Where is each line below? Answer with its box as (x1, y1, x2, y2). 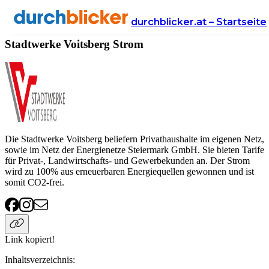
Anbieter (5, 16, 38, 26)
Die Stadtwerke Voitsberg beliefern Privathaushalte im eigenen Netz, (5, 134, 264, 145)
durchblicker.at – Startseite (131, 16, 267, 28)
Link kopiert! (5, 234, 55, 245)
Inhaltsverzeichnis (5, 255, 73, 265)
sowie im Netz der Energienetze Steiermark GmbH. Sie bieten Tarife (5, 145, 264, 156)
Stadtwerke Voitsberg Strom (5, 37, 144, 50)
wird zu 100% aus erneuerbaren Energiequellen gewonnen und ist (5, 166, 254, 177)
